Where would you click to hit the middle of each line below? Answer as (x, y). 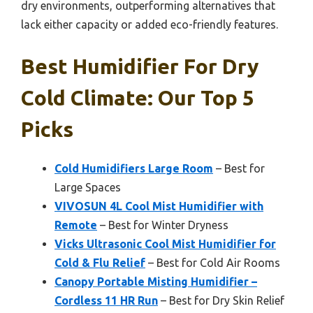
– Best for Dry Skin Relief (221, 300)
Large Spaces (88, 187)
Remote (76, 225)
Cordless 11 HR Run (106, 300)
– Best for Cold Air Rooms (213, 262)
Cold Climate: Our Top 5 (138, 97)
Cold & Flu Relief (100, 262)
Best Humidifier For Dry (140, 66)
